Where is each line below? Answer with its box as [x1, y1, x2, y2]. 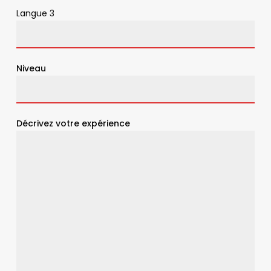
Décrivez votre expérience [16, 117, 131, 129]
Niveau [16, 62, 47, 74]
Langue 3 [16, 7, 55, 19]
